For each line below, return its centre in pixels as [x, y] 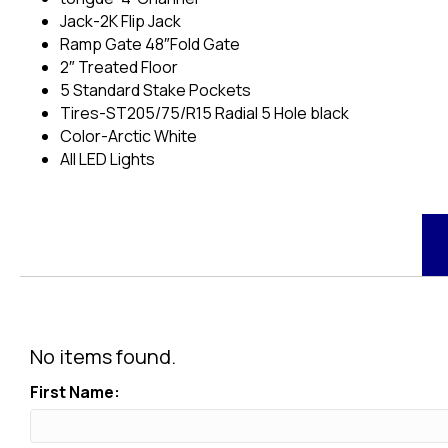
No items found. [103, 356]
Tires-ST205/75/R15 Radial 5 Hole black [204, 112]
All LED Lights [107, 158]
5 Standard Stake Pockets [155, 89]
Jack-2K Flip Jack [120, 20]
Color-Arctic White [128, 135]
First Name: [75, 391]
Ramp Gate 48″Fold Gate [150, 43]
